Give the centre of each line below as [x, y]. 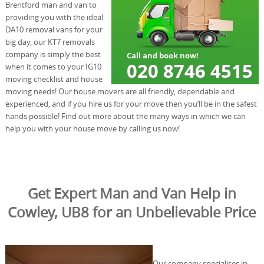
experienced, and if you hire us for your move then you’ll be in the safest [131, 103]
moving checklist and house [54, 79]
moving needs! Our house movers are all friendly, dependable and [120, 91]
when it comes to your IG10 [53, 66]
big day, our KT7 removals [50, 42]
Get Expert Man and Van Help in [132, 193]
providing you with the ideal [54, 17]
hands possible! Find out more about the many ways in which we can [125, 116]
